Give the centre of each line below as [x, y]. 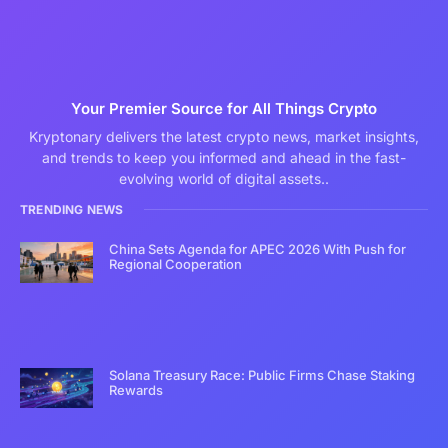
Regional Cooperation [176, 263]
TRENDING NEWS [72, 209]
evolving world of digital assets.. [224, 178]
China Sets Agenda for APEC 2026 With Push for [258, 248]
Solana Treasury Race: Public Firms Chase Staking [262, 374]
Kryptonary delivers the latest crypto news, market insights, [224, 136]
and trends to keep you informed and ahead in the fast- [224, 157]
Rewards [136, 389]
